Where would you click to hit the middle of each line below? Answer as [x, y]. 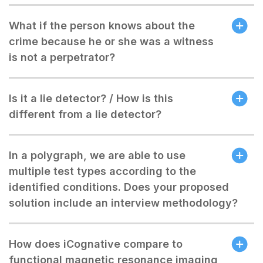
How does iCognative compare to [96, 244]
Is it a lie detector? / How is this [91, 98]
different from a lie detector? [85, 114]
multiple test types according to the [102, 171]
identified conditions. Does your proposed [119, 187]
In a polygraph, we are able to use [97, 155]
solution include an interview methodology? [123, 203]
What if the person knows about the [102, 26]
